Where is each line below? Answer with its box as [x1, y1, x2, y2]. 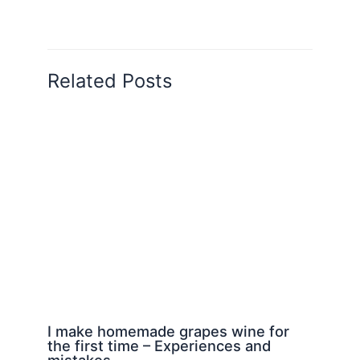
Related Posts [47, 69, 172, 93]
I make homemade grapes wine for [47, 321, 289, 340]
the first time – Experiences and [47, 336, 271, 354]
